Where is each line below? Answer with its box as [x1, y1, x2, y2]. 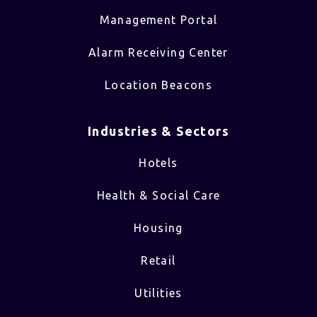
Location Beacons [104, 78, 213, 91]
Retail [141, 253, 176, 267]
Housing [134, 221, 183, 234]
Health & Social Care [96, 188, 221, 202]
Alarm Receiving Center [88, 45, 229, 59]
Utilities [134, 286, 183, 299]
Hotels [139, 156, 178, 169]
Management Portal [99, 13, 218, 26]
